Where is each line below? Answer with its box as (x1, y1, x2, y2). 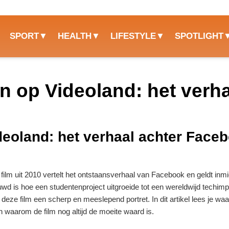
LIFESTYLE (110, 31, 156, 41)
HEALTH (57, 31, 91, 41)
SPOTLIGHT (174, 31, 223, 41)
